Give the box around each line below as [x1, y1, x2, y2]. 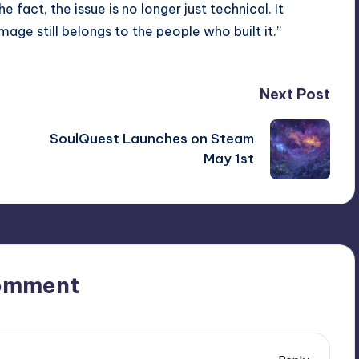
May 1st [203, 150, 254, 168]
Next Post [259, 84, 330, 103]
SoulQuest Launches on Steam [49, 130, 254, 148]
